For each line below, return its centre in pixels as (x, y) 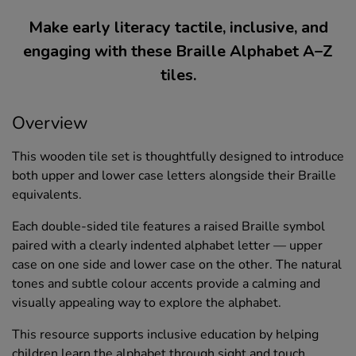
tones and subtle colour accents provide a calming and (166, 284)
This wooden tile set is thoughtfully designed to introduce (178, 157)
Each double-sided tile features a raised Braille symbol (168, 227)
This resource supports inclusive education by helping (165, 335)
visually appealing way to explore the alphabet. (147, 303)
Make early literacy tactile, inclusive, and (178, 28)
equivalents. (47, 195)
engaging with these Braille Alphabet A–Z (178, 52)
